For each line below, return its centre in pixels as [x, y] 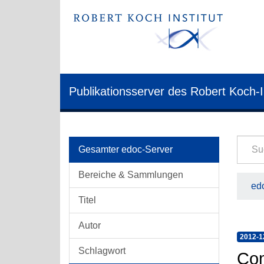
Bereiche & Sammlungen [131, 175]
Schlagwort [102, 251]
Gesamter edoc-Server [126, 149]
